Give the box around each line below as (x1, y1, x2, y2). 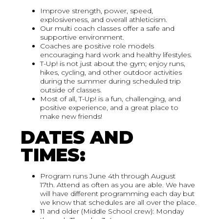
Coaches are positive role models (40, 42, 154, 51)
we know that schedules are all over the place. (40, 198, 197, 207)
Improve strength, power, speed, (40, 6, 153, 16)
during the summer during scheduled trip (40, 77, 181, 86)
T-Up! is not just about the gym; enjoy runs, (40, 59, 186, 68)
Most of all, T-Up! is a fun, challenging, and (40, 94, 181, 104)
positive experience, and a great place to (40, 103, 179, 112)
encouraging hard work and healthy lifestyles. (40, 50, 193, 60)
